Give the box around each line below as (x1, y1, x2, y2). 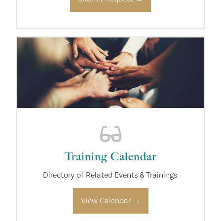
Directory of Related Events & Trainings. (42, 170, 179, 180)
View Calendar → (80, 195, 141, 206)
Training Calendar (65, 149, 156, 163)
